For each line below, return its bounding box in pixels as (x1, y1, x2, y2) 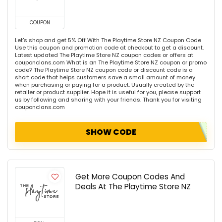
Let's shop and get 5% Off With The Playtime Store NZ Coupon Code (15, 36, 201, 44)
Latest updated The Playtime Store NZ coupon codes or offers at (15, 51, 193, 59)
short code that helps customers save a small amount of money (15, 73, 195, 81)
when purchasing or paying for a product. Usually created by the (15, 80, 194, 89)
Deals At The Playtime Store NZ (75, 181, 191, 192)
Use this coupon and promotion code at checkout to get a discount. (15, 43, 204, 52)
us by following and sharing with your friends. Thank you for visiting (15, 95, 202, 104)
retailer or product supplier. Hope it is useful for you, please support (15, 88, 201, 96)
